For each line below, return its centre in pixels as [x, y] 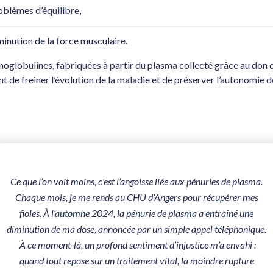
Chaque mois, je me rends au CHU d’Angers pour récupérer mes [136, 197]
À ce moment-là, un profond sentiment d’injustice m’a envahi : [136, 245]
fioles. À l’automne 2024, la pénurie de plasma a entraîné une [136, 213]
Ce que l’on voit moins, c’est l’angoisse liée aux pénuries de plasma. [136, 181]
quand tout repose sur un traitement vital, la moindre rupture [136, 261]
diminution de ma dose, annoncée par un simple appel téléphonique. [136, 229]
